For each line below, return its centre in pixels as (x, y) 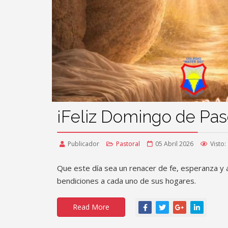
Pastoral (128, 144)
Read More (91, 207)
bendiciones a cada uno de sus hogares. (127, 180)
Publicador (83, 144)
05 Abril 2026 (174, 144)
